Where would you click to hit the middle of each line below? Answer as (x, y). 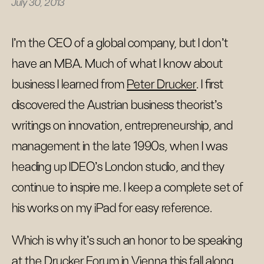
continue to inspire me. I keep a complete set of (128, 187)
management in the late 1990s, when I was (120, 146)
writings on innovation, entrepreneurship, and (122, 126)
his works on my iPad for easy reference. (112, 208)
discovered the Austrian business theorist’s (117, 105)
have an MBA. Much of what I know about (117, 64)
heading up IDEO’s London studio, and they (118, 167)
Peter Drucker (161, 84)
